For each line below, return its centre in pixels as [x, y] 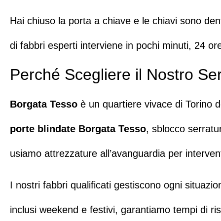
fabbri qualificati [77, 185]
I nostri [26, 185]
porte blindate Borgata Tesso [78, 129]
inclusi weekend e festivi [62, 210]
